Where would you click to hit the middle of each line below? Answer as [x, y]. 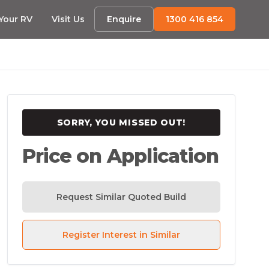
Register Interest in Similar [121, 235]
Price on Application [120, 156]
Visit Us [68, 19]
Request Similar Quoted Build [121, 197]
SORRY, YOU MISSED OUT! [121, 122]
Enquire [124, 19]
